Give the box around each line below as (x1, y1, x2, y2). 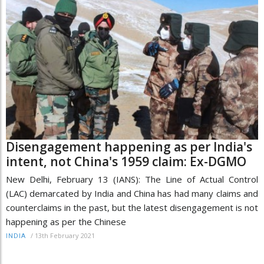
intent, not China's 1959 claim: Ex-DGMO (6, 153, 246, 170)
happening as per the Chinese (6, 215, 126, 227)
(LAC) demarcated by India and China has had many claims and (6, 187, 258, 199)
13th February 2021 (35, 230, 95, 240)
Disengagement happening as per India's (6, 138, 252, 155)
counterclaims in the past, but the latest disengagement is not (6, 201, 258, 213)
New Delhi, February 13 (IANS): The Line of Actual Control (6, 173, 258, 185)
